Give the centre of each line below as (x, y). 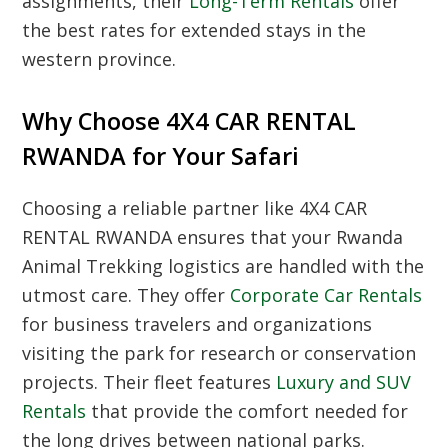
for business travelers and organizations (197, 324)
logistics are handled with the (294, 266)
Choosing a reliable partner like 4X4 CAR (195, 208)
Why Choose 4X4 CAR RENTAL (189, 121)
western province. (99, 59)
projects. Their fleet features (149, 382)
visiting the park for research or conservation (219, 353)
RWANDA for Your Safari (161, 156)
